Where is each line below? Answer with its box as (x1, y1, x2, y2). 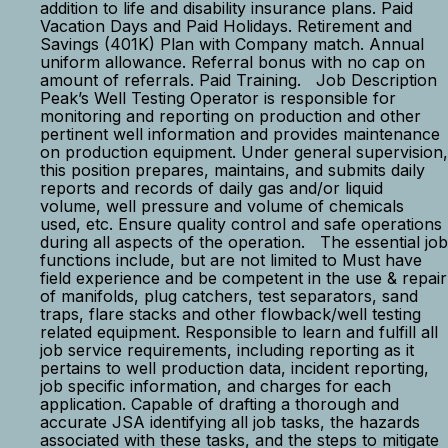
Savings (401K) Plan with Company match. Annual (40, 34, 424, 54)
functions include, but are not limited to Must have (40, 250, 422, 270)
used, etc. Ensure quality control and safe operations (40, 214, 442, 234)
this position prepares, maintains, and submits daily (40, 160, 425, 180)
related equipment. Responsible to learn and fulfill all (40, 322, 438, 342)
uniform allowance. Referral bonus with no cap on (40, 52, 425, 72)
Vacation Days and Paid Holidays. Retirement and (40, 16, 412, 36)
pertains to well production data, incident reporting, (40, 358, 429, 378)
